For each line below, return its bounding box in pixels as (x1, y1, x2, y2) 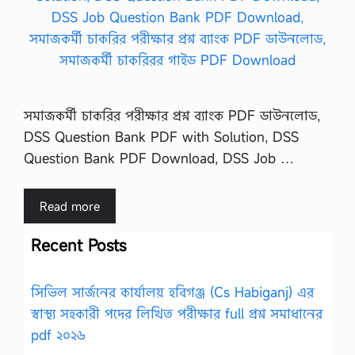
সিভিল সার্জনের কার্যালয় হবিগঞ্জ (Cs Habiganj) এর (31, 283, 314, 301)
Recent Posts (31, 235, 126, 256)
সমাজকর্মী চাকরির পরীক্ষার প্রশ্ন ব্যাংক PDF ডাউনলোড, (24, 105, 320, 124)
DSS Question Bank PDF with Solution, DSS (24, 127, 299, 146)
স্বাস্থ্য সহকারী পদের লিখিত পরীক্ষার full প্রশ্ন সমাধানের (31, 304, 323, 323)
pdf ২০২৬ (31, 326, 86, 344)
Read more (40, 198, 100, 214)
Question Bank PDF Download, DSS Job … (24, 148, 294, 167)
